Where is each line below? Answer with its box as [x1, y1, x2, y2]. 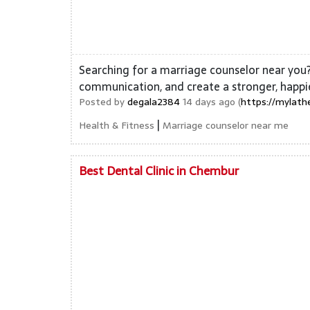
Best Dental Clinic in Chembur [79, 161, 239, 181]
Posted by [79, 94, 127, 109]
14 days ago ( [180, 94, 241, 109]
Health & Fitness [79, 118, 154, 133]
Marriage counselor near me [163, 118, 289, 133]
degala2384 [127, 94, 180, 109]
